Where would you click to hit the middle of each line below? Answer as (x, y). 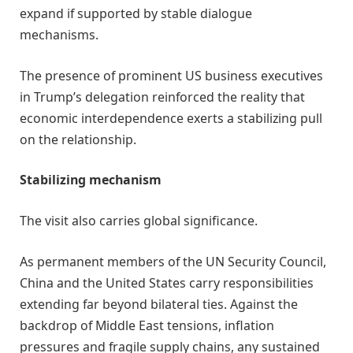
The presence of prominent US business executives (171, 75)
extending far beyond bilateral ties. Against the (159, 304)
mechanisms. (59, 35)
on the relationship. (78, 139)
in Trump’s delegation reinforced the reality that (162, 97)
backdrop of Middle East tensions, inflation (147, 325)
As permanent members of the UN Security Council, (173, 261)
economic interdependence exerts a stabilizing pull (171, 118)
